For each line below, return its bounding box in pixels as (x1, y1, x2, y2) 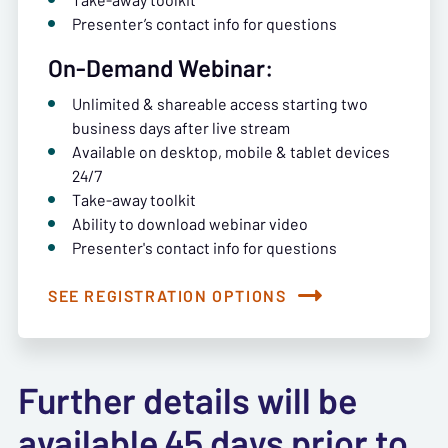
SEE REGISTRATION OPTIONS (48, 283, 287, 308)
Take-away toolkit (72, 187, 196, 212)
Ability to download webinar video (72, 211, 308, 236)
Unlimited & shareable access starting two (72, 91, 368, 116)
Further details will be (18, 373, 357, 428)
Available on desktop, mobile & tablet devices (72, 139, 390, 164)
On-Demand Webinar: (48, 49, 274, 87)
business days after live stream (72, 115, 290, 140)
